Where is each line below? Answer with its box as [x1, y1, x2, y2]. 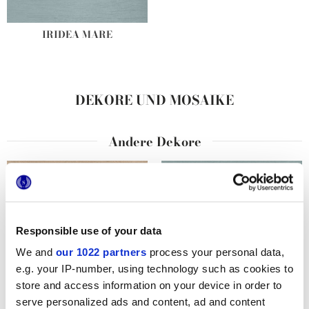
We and [16, 246, 56, 259]
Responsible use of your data [16, 224, 161, 237]
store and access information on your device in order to [16, 279, 282, 292]
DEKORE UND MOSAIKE [75, 90, 234, 111]
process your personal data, [146, 246, 284, 259]
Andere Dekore [108, 132, 201, 152]
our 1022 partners [55, 246, 146, 259]
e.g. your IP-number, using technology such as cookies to [16, 263, 293, 275]
